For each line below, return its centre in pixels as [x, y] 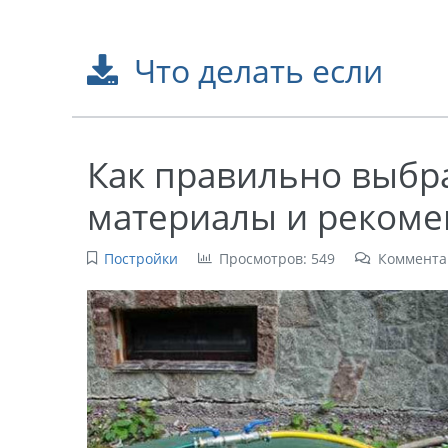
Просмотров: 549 [276, 259]
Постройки [140, 259]
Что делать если [258, 70]
